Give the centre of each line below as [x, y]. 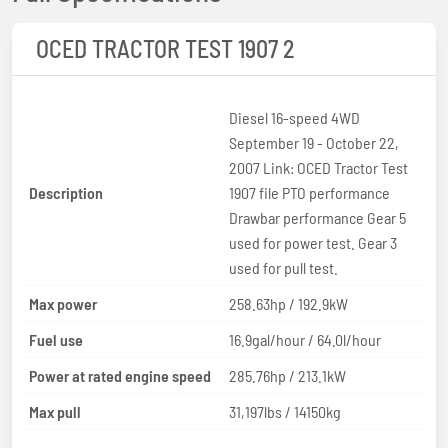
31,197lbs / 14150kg [285, 411]
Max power [63, 303]
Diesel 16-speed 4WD [294, 117]
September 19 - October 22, [314, 142]
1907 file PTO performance [309, 192]
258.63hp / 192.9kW [288, 303]
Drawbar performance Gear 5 [317, 217]
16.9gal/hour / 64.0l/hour [305, 339]
